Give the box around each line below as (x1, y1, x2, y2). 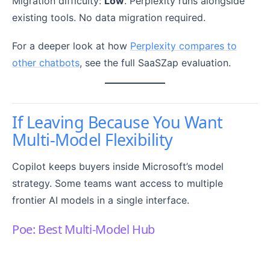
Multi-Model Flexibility (12, 128, 173, 151)
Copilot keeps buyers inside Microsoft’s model (12, 160, 224, 173)
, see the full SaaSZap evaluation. (80, 57, 231, 69)
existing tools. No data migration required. (12, 11, 206, 24)
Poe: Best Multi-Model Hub (12, 221, 155, 238)
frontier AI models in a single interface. (12, 194, 189, 207)
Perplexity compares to (130, 40, 237, 52)
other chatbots (12, 57, 80, 69)
